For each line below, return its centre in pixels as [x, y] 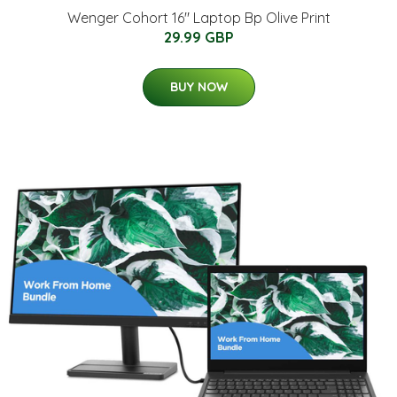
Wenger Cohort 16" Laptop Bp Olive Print [198, 18]
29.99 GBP [198, 37]
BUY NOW [198, 87]
